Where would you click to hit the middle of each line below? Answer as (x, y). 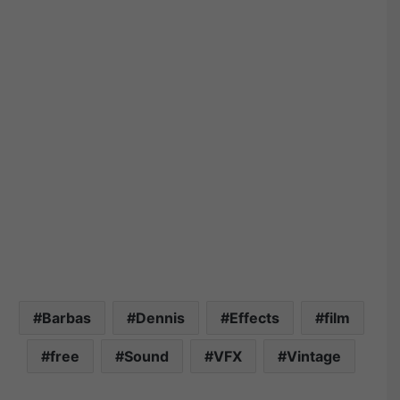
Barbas (66, 317)
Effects (254, 317)
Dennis (160, 317)
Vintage (314, 356)
